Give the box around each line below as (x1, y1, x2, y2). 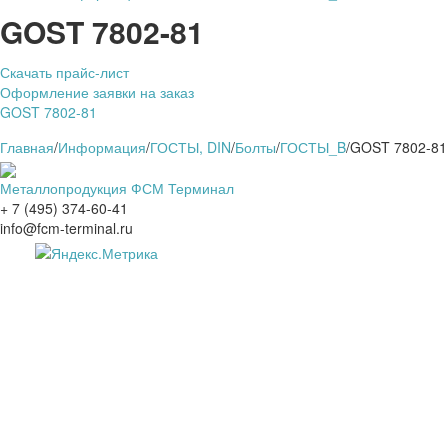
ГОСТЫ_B (280, 137, 346, 158)
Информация (58, 137, 146, 158)
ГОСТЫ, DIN (150, 137, 231, 158)
